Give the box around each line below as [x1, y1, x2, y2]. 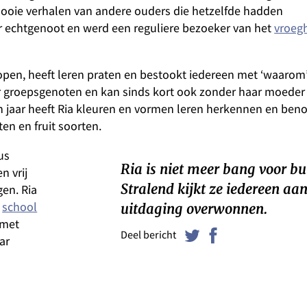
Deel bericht [121, 228, 176, 243]
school [2, 199, 38, 216]
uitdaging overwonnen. [121, 201, 267, 218]
